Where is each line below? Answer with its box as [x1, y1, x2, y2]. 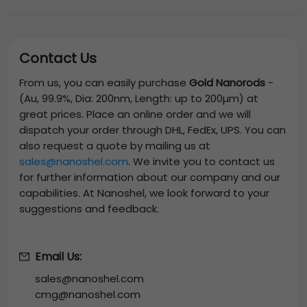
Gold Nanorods [189, 75, 265, 90]
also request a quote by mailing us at [19, 138, 210, 153]
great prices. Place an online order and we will [19, 107, 251, 122]
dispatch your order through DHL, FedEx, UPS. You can [19, 123, 286, 138]
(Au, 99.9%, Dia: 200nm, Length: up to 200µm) [19, 91, 244, 106]
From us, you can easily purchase [19, 75, 189, 90]
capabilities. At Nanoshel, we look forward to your [19, 186, 269, 201]
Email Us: [35, 249, 82, 265]
